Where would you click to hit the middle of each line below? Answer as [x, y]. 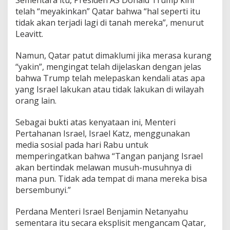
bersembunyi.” [43, 190]
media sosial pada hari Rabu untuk [82, 145]
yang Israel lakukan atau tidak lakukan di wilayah [110, 89]
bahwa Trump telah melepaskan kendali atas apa [110, 78]
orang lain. [36, 100]
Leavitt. [29, 34]
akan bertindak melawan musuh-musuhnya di [103, 167]
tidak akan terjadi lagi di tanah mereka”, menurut [110, 22]
